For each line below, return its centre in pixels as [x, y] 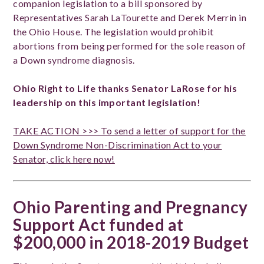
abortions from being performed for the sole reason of [130, 45]
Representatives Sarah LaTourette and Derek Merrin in [130, 17]
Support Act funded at [98, 224]
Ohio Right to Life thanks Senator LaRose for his [125, 88]
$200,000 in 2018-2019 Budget [131, 242]
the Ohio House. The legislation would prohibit [113, 31]
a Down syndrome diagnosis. [75, 60]
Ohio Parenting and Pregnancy [131, 207]
